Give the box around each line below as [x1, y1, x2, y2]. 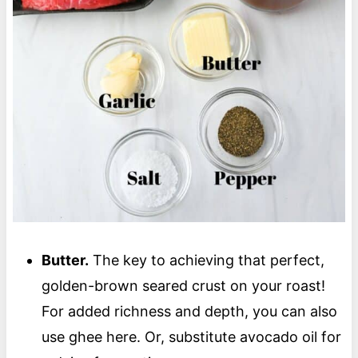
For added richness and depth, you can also [41, 302, 337, 320]
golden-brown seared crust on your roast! [41, 276, 325, 294]
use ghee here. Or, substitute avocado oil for [41, 328, 341, 345]
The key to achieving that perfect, [88, 251, 324, 268]
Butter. [41, 251, 89, 268]
